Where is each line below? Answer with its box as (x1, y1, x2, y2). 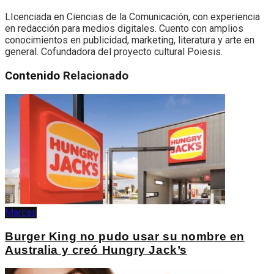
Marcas (5, 206, 37, 218)
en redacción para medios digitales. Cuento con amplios (5, 23, 243, 35)
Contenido (5, 69, 63, 83)
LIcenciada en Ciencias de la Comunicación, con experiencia (5, 11, 260, 23)
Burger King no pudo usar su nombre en (5, 229, 245, 243)
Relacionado (63, 69, 128, 83)
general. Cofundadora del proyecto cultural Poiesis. (5, 46, 223, 58)
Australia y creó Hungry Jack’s (5, 243, 187, 256)
